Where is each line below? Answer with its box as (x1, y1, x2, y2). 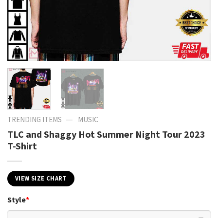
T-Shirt (7, 139, 37, 152)
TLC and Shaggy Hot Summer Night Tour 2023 (7, 127, 205, 140)
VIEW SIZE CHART (15, 174, 67, 182)
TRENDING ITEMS (7, 115, 62, 125)
